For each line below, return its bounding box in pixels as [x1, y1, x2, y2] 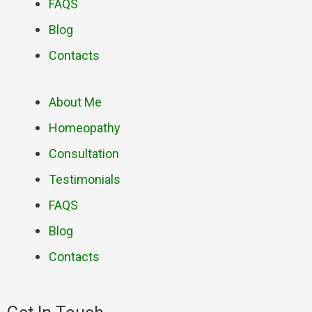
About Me [49, 94, 102, 109]
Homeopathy [49, 120, 120, 135]
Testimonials [49, 171, 120, 187]
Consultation [49, 146, 119, 161]
